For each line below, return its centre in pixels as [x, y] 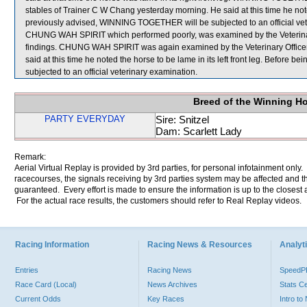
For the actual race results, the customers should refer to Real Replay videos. [158, 201]
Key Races [166, 299]
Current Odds [38, 299]
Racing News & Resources [200, 245]
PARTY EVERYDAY [85, 119]
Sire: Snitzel [182, 120]
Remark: [30, 157]
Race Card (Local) [46, 284]
